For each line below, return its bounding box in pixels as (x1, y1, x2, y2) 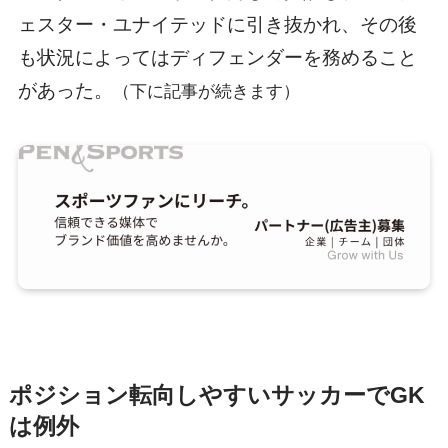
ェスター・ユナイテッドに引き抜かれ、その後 (17, 14, 417, 36)
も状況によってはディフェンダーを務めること (17, 47, 417, 69)
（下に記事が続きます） (112, 82, 300, 102)
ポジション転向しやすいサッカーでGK (8, 382, 425, 408)
